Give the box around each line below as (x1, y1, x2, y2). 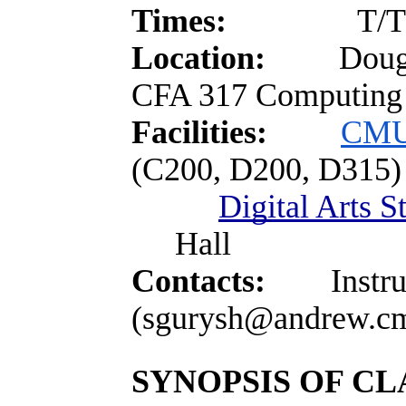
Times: (131, 3, 357, 39)
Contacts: (131, 263, 266, 299)
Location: (131, 40, 339, 76)
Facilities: (131, 114, 275, 150)
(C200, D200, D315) (131, 151, 401, 188)
